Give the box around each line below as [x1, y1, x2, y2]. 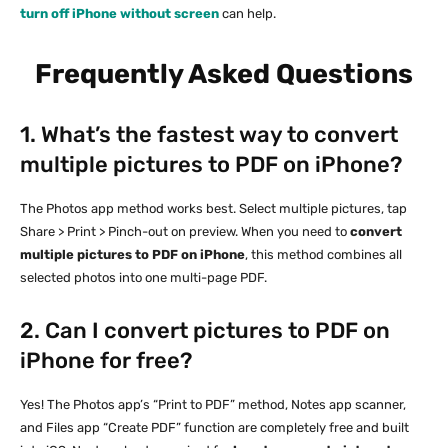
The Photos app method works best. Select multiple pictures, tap [20, 200, 407, 216]
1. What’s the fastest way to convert [20, 120, 398, 148]
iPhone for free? [20, 346, 192, 374]
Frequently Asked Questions [35, 57, 413, 90]
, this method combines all [245, 246, 402, 262]
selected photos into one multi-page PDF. [20, 269, 267, 285]
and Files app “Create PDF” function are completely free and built [20, 419, 409, 435]
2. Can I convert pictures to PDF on [20, 316, 390, 344]
